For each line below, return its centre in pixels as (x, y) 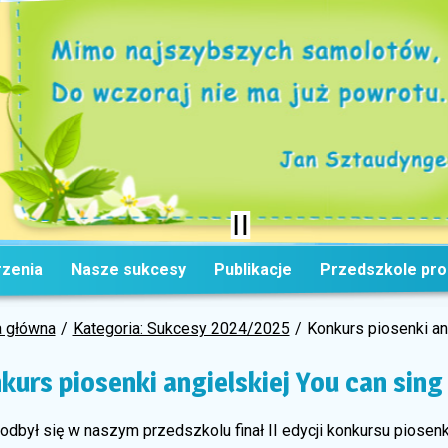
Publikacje (253, 269)
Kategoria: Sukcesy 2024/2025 (181, 328)
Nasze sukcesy (128, 269)
